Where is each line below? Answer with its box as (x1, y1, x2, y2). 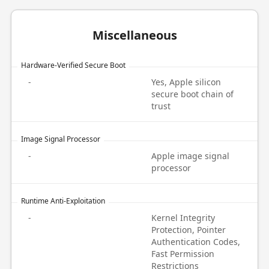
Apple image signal (151, 150, 229, 162)
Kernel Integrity (151, 212, 215, 223)
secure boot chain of (151, 88, 234, 100)
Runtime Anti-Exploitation (20, 196, 105, 206)
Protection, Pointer (151, 224, 226, 235)
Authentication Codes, (151, 236, 240, 247)
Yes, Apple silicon (151, 76, 221, 88)
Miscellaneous (92, 27, 177, 43)
